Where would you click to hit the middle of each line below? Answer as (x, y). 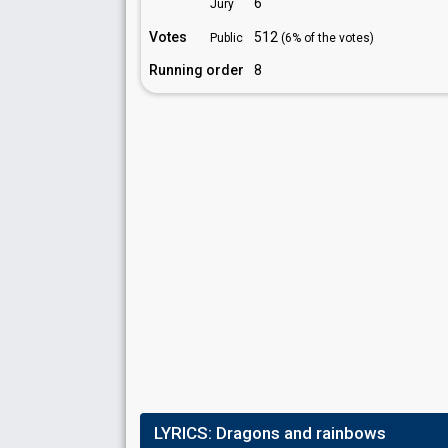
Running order (196, 70)
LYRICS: (185, 433)
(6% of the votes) (327, 38)
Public (226, 38)
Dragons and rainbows (301, 433)
